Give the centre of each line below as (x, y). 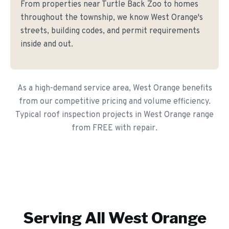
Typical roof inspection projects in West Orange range (114, 115)
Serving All (65, 218)
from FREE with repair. (114, 128)
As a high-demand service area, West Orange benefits (114, 88)
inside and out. (47, 44)
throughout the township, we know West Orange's (112, 18)
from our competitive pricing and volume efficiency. (114, 102)
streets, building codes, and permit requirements (110, 31)
